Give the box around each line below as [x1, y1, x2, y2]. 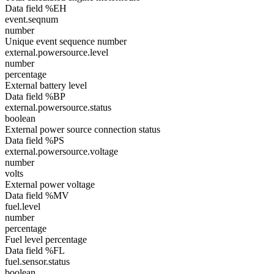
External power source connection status [5, 124, 160, 135]
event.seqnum [5, 14, 58, 24]
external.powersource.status [5, 102, 111, 113]
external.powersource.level [5, 47, 108, 57]
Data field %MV [5, 190, 69, 201]
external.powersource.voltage [5, 146, 118, 157]
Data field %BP [5, 91, 65, 102]
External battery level [5, 80, 87, 91]
